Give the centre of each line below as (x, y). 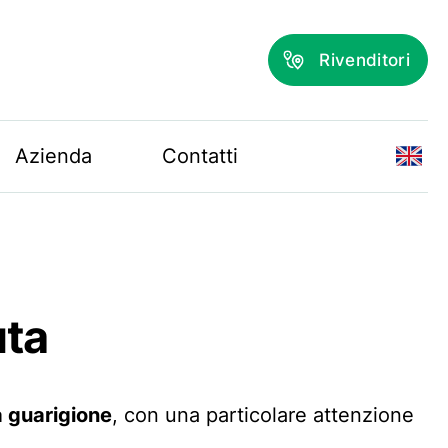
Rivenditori (365, 59)
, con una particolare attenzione (263, 415)
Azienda (53, 155)
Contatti (199, 155)
